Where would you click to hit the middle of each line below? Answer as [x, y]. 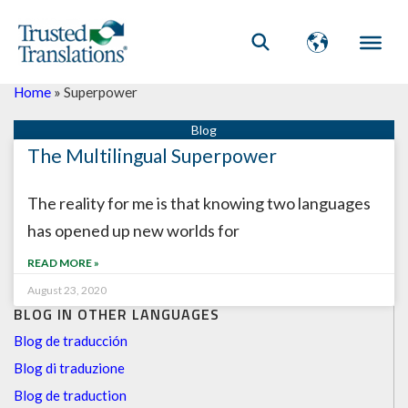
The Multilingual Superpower [152, 155]
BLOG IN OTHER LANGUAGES [117, 314]
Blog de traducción [71, 341]
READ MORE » [63, 263]
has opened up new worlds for [133, 230]
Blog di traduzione [69, 368]
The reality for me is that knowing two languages [199, 203]
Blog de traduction [70, 395]
